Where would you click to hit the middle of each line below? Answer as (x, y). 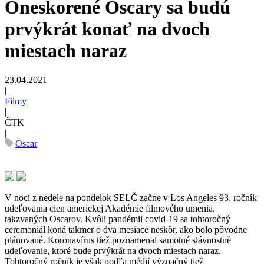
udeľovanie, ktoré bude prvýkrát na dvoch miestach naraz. (113, 250)
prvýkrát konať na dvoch (107, 29)
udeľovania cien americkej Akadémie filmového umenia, (110, 208)
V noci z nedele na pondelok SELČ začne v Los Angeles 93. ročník (131, 197)
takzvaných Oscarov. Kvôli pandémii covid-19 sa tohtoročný (118, 219)
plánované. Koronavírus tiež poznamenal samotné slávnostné (118, 240)
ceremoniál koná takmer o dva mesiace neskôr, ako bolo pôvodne (126, 229)
